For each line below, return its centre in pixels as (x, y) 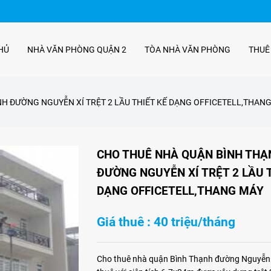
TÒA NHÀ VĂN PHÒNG (187, 49)
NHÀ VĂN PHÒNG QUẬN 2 (77, 49)
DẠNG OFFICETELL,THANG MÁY (180, 191)
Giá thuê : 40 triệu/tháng (166, 222)
